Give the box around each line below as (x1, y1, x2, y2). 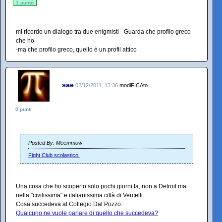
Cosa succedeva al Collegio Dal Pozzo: (16, 201, 122, 208)
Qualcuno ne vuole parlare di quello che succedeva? (16, 210, 158, 217)
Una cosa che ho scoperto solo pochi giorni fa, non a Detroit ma (16, 183, 186, 190)
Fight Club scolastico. (28, 152, 80, 158)
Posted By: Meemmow (28, 140, 82, 146)
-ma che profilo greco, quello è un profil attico (16, 46, 137, 53)
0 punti (15, 107, 32, 112)
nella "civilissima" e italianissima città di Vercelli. (16, 192, 144, 199)
